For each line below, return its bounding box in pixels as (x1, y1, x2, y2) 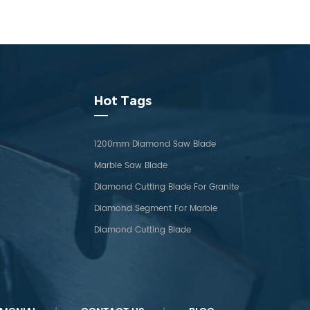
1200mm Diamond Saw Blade (93, 138, 216, 151)
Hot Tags (93, 93, 152, 109)
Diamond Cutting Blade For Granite (93, 181, 239, 194)
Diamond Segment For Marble (93, 202, 217, 215)
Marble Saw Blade (93, 159, 167, 172)
